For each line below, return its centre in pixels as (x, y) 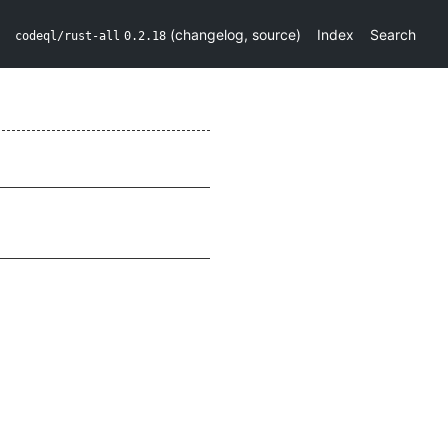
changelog (209, 34)
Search (393, 34)
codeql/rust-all (67, 35)
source (274, 34)
